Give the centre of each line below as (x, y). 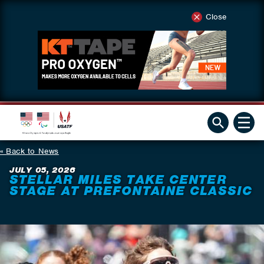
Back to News (32, 151)
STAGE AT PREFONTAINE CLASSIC (131, 191)
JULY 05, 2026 (42, 170)
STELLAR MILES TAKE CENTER (118, 179)
